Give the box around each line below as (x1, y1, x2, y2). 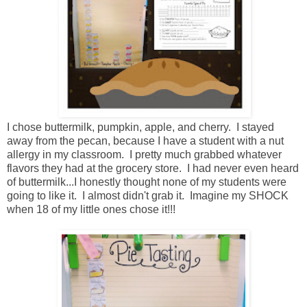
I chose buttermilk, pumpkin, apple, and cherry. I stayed (7, 121, 274, 134)
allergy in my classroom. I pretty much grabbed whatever (7, 149, 282, 161)
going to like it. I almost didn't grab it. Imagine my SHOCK (7, 190, 288, 202)
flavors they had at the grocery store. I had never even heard (7, 162, 299, 175)
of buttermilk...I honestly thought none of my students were (7, 176, 286, 188)
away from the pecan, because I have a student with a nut (7, 135, 284, 147)
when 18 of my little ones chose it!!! (7, 204, 175, 216)
